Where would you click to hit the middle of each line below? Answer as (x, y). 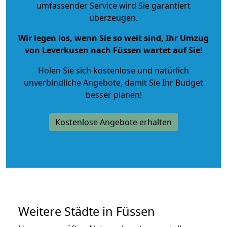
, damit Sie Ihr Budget (162, 82)
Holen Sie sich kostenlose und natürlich (113, 70)
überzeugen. (113, 17)
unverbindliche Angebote (72, 82)
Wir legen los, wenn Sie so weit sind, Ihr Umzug (113, 38)
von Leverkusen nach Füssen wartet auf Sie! (113, 50)
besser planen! (113, 94)
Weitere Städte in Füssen (87, 211)
